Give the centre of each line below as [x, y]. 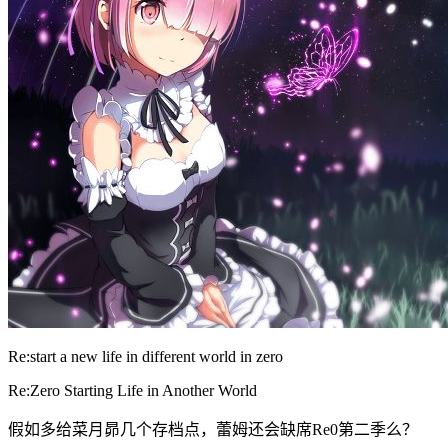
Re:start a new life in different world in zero [145, 357]
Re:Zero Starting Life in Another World [132, 391]
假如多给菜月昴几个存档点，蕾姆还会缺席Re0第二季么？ [213, 430]
